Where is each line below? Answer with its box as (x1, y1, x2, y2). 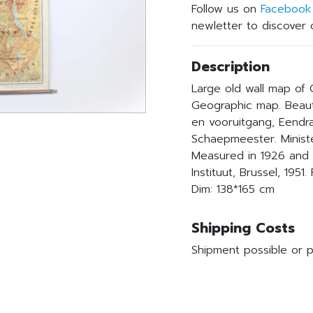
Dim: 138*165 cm (191, 181, 275, 198)
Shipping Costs (191, 218, 295, 238)
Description (191, 57, 270, 77)
